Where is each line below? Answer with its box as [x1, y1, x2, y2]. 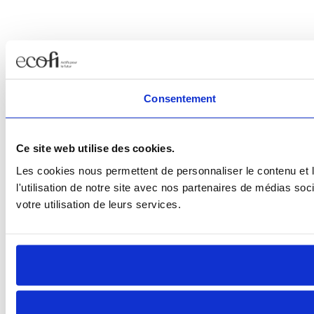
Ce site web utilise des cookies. [16, 142, 175, 154]
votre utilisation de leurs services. [16, 198, 181, 210]
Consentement [144, 92, 217, 104]
